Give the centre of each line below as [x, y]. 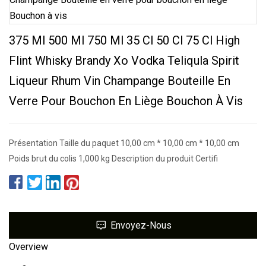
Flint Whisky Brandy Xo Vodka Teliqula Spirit [124, 60]
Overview [28, 246]
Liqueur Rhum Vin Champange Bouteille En [120, 80]
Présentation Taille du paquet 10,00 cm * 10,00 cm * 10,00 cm [124, 143]
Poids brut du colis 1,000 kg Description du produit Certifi [113, 158]
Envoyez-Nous [141, 225]
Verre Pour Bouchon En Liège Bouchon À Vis [126, 101]
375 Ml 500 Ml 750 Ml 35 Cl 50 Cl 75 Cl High [124, 40]
